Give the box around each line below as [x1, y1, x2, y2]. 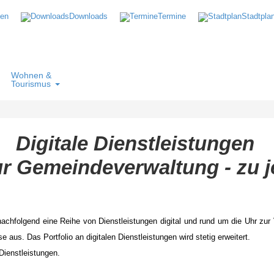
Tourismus [11, 78, 51, 89]
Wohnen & [11, 70, 51, 80]
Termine [158, 11, 186, 21]
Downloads [69, 11, 108, 21]
